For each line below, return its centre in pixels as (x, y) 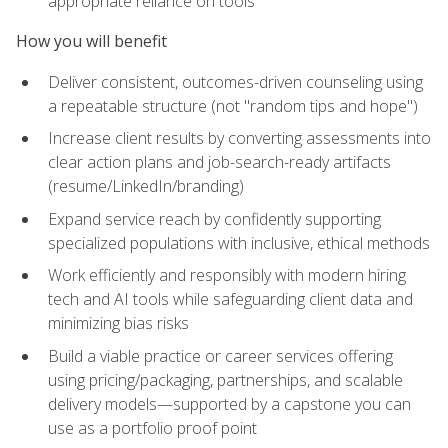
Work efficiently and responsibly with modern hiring (227, 275)
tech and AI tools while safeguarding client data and (230, 299)
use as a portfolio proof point (152, 428)
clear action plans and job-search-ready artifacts (219, 162)
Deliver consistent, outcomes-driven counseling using (235, 81)
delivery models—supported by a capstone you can (229, 404)
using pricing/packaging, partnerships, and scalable (225, 380)
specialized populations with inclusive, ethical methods (239, 242)
